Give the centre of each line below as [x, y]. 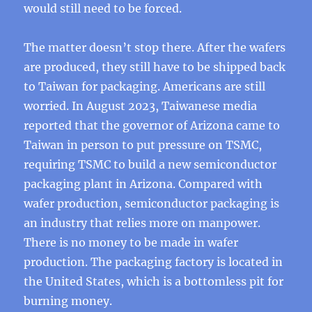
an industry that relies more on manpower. [142, 223]
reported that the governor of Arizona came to [152, 125]
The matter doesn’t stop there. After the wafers [155, 47]
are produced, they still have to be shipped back [155, 67]
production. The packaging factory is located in [154, 262]
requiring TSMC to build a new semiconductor [150, 164]
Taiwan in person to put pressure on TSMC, [143, 145]
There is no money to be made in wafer [131, 242]
